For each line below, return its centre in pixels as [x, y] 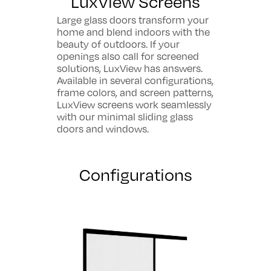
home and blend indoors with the [133, 32]
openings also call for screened [128, 56]
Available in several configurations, [135, 80]
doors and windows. [103, 129]
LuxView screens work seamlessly [134, 104]
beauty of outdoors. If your [118, 44]
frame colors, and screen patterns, [135, 92]
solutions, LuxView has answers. [130, 68]
